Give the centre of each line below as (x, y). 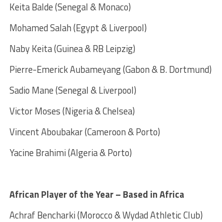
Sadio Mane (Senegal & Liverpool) (73, 90)
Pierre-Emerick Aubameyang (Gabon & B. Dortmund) (110, 69)
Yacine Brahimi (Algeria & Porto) (70, 152)
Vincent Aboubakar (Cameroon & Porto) (84, 132)
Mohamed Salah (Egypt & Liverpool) (78, 28)
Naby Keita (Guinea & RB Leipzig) (72, 48)
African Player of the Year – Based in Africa (97, 194)
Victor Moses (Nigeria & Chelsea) (72, 111)
